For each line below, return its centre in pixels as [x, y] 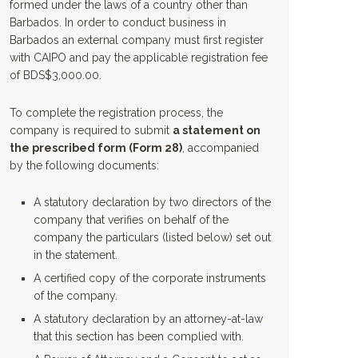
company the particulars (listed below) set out [152, 237]
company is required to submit [91, 130]
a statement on [217, 130]
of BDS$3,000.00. [56, 75]
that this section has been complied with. [139, 336]
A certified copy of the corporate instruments [150, 278]
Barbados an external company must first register [137, 40]
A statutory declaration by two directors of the [152, 202]
